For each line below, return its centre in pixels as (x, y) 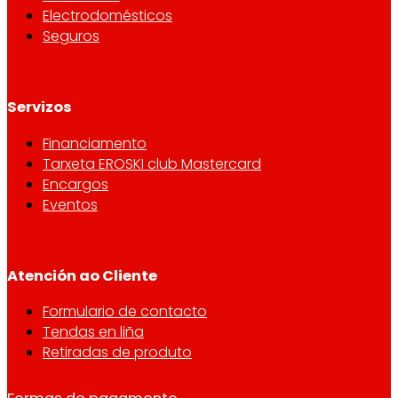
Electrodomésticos (107, 16)
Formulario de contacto (125, 312)
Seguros (71, 36)
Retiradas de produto (117, 353)
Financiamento (95, 143)
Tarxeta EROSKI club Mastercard (152, 163)
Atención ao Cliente (82, 275)
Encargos (76, 184)
